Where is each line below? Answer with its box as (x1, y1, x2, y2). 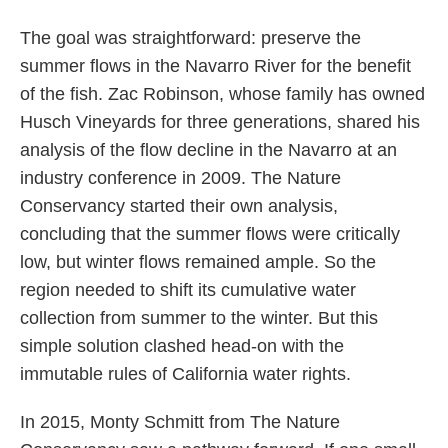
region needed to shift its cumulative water (20, 280, 356, 301)
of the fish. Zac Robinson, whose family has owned (20, 84, 425, 105)
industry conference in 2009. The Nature (20, 168, 341, 189)
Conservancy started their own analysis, (20, 196, 338, 217)
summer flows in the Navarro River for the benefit (20, 56, 411, 77)
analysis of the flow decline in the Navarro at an (20, 140, 397, 161)
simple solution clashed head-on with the (20, 336, 344, 357)
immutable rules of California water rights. (20, 364, 351, 385)
